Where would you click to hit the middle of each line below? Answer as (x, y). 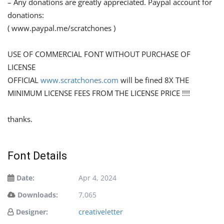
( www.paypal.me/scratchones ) (61, 28)
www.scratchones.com (79, 80)
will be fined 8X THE (154, 80)
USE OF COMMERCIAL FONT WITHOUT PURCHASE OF (99, 54)
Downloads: (38, 194)
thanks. (20, 119)
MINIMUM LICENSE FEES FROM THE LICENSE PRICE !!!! (99, 93)
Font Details (37, 155)
